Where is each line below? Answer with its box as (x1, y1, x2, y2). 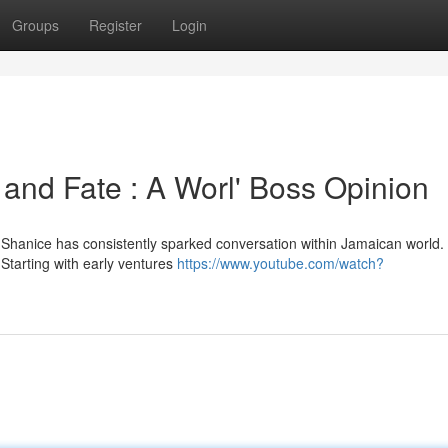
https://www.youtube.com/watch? (177, 253, 384, 273)
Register (89, 15, 142, 35)
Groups (12, 15, 59, 35)
